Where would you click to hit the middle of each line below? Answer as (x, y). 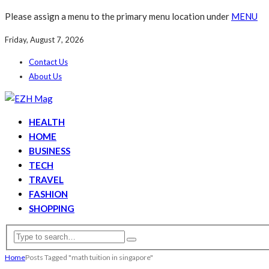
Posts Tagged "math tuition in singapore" (89, 257)
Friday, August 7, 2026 (44, 40)
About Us (45, 76)
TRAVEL (46, 180)
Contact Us (48, 62)
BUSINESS (50, 151)
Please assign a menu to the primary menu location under (118, 16)
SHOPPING (52, 208)
